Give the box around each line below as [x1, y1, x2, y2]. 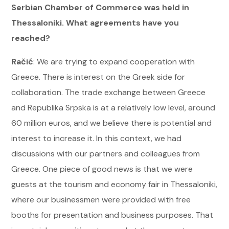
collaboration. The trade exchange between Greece [11, 86, 206, 98]
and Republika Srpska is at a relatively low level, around [11, 102, 216, 113]
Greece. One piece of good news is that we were [11, 163, 193, 174]
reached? [11, 32, 51, 43]
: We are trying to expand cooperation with [33, 56, 195, 67]
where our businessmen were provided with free [11, 194, 191, 205]
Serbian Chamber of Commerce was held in [11, 2, 190, 13]
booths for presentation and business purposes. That [11, 209, 214, 220]
